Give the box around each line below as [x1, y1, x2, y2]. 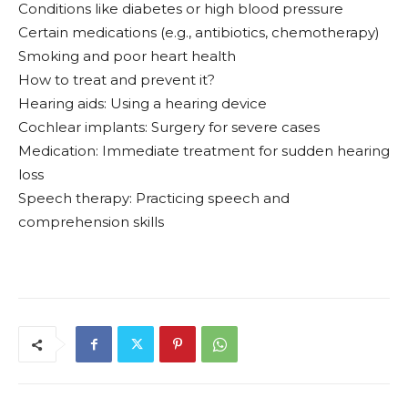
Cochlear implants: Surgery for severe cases [18, 118, 320, 137]
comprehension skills [18, 213, 164, 231]
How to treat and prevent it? [18, 71, 215, 89]
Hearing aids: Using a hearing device [18, 95, 267, 113]
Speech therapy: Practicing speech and [18, 189, 290, 208]
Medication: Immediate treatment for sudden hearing [18, 142, 390, 160]
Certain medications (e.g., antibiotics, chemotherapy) [18, 24, 380, 42]
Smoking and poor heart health [18, 47, 236, 66]
